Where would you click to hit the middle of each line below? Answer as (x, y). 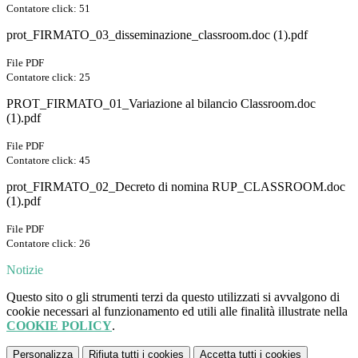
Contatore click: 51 (48, 9)
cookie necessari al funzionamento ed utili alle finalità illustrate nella (177, 312)
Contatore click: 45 (48, 161)
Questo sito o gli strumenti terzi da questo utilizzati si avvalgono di (173, 297)
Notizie (25, 270)
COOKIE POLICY (59, 326)
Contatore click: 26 (48, 244)
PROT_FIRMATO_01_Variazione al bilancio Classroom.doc (161, 104)
